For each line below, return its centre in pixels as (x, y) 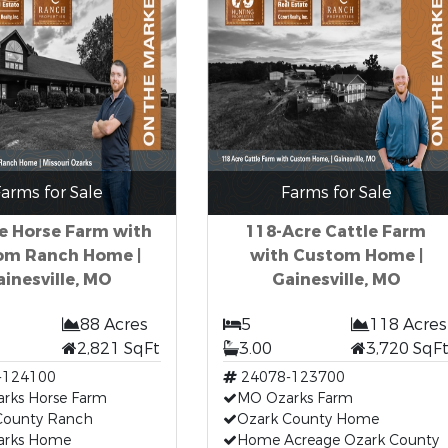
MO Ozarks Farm (294, 398)
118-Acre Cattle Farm (336, 231)
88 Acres (114, 324)
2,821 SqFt (119, 348)
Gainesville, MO (336, 279)
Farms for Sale (336, 192)
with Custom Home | (336, 255)
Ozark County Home (307, 419)
